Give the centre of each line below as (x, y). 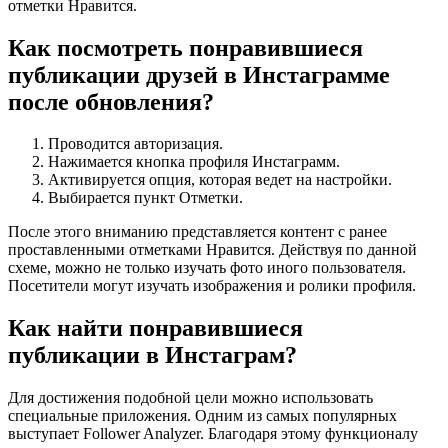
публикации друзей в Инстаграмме (199, 74)
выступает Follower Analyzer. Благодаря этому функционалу (213, 434)
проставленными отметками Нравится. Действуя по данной (212, 250)
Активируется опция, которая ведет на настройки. (220, 180)
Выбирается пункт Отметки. (145, 198)
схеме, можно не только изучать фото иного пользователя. (207, 268)
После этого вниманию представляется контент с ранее (197, 232)
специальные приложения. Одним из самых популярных (202, 416)
